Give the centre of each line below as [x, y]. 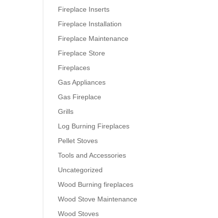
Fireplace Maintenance [93, 38]
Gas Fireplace [80, 97]
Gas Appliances [82, 82]
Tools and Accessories [92, 155]
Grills [66, 111]
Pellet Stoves [78, 141]
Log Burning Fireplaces [94, 126]
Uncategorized [81, 170]
